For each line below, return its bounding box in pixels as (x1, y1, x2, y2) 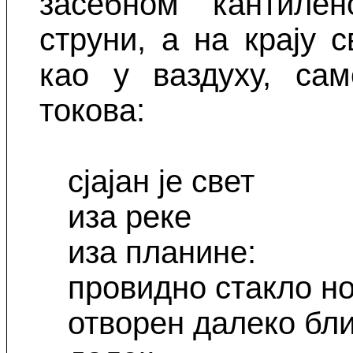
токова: (39, 93, 146, 128)
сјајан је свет (68, 164, 255, 199)
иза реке (68, 199, 192, 235)
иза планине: (68, 235, 257, 270)
